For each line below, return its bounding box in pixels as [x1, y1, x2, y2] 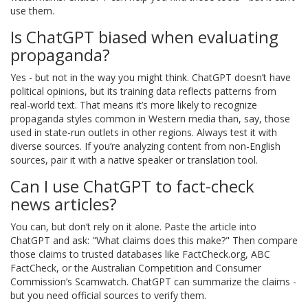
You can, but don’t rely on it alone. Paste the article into [10, 220, 256, 234]
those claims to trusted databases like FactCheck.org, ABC [10, 247, 270, 261]
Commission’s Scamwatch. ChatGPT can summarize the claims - [10, 275, 296, 289]
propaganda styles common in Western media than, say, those [10, 112, 290, 126]
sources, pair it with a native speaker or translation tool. [10, 153, 258, 167]
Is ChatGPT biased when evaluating [10, 25, 278, 49]
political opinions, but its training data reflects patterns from [10, 85, 276, 98]
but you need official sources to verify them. [10, 289, 206, 302]
